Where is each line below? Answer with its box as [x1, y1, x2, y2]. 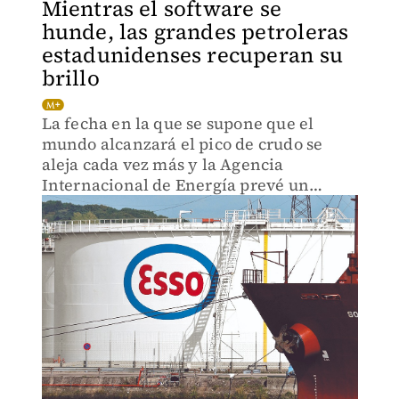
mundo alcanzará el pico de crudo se [41, 133, 323, 155]
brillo [41, 63, 100, 93]
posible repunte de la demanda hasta [41, 194, 328, 216]
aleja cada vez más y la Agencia [41, 153, 284, 175]
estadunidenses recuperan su [41, 40, 343, 69]
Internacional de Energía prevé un [41, 174, 310, 196]
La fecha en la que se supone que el [41, 112, 314, 134]
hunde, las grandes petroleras [41, 17, 349, 46]
